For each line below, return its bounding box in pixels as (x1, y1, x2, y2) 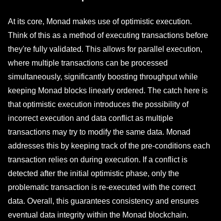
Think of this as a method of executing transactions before (8, 31, 208, 39)
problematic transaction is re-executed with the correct (8, 183, 195, 191)
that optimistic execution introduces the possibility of (8, 100, 188, 109)
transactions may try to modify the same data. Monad (8, 128, 190, 136)
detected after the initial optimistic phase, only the (8, 169, 179, 178)
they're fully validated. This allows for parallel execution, (8, 45, 202, 53)
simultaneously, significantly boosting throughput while (8, 73, 198, 81)
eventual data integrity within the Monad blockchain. (8, 211, 188, 219)
